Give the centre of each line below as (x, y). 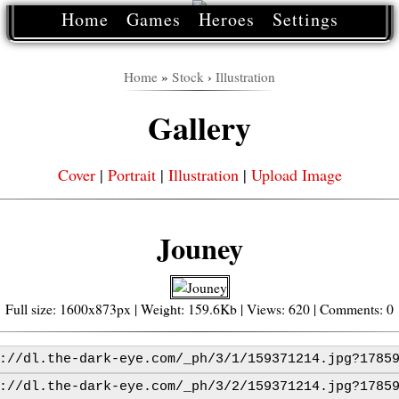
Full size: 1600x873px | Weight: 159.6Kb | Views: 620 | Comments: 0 (199, 309)
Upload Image (296, 175)
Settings (305, 19)
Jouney (199, 248)
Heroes (226, 19)
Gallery (199, 127)
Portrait (131, 175)
